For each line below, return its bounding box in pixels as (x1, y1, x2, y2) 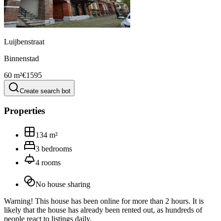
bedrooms (41, 144, 72, 153)
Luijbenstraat (4, 37, 44, 46)
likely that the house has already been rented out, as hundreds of (4, 205, 202, 214)
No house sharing (36, 180, 90, 188)
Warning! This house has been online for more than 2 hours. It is (4, 196, 204, 205)
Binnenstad (4, 54, 39, 63)
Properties (4, 105, 45, 116)
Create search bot (20, 87, 71, 95)
